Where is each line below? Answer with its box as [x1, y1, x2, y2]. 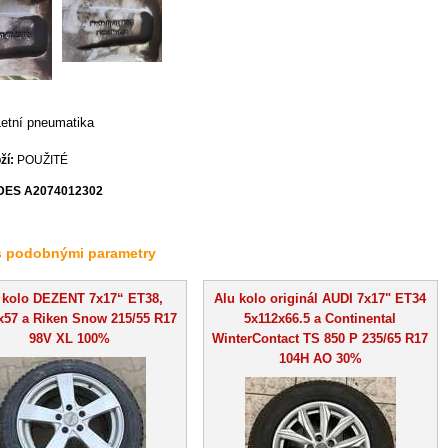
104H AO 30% [278, 350, 362, 366]
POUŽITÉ [14, 152, 68, 167]
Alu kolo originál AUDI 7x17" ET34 [214, 290, 426, 306]
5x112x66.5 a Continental [244, 310, 396, 326]
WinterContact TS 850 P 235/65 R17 [212, 330, 428, 346]
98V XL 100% [29, 330, 110, 346]
